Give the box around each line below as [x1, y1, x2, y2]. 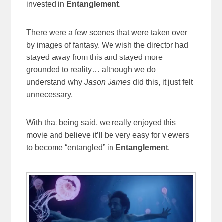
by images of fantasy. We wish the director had [26, 40, 189, 49]
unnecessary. [26, 90, 73, 99]
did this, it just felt [131, 77, 193, 86]
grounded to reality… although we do [26, 65, 156, 74]
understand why [26, 77, 85, 86]
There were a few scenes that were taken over [26, 28, 188, 37]
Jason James [84, 77, 131, 86]
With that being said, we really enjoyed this [26, 118, 176, 127]
